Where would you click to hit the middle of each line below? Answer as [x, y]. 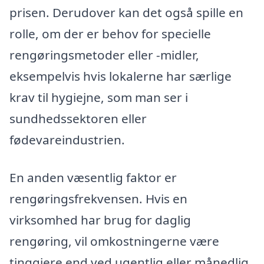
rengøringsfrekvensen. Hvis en [98, 199]
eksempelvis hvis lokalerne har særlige [121, 76]
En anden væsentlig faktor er [93, 178]
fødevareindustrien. [67, 140]
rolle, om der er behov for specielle [110, 34]
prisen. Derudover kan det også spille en [126, 13]
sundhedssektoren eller [78, 119]
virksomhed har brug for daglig [100, 220]
